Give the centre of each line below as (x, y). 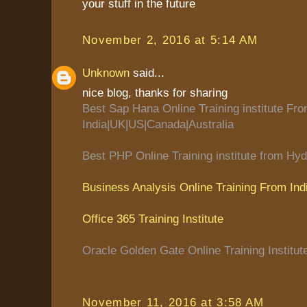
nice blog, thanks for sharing (155, 93)
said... (147, 72)
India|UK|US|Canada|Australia (158, 124)
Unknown (106, 72)
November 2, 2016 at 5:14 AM (170, 39)
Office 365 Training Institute (153, 219)
